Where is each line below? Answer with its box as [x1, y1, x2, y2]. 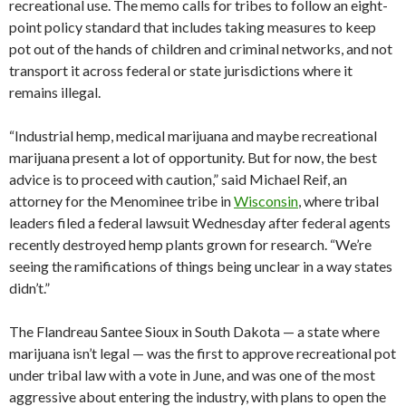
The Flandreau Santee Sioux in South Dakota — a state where [9, 322, 380, 340]
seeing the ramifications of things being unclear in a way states [9, 256, 392, 275]
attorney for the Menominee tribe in [9, 191, 234, 209]
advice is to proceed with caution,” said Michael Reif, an [9, 169, 347, 188]
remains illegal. [9, 82, 101, 101]
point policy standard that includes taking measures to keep [9, 17, 376, 35]
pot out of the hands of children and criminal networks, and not [9, 39, 392, 57]
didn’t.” [9, 278, 50, 296]
